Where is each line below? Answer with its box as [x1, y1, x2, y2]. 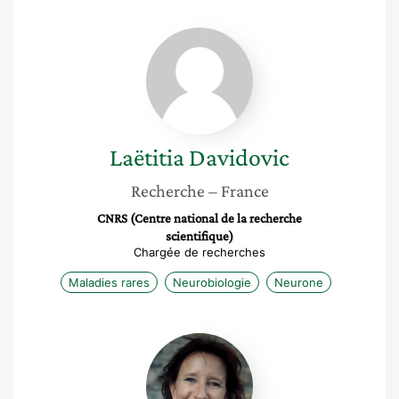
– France [208, 181, 269, 200]
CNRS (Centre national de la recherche [97, 211, 302, 225]
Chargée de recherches [134, 245, 265, 259]
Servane [199, 332, 253, 350]
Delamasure [199, 368, 278, 386]
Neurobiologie [173, 275, 251, 289]
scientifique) [166, 229, 233, 243]
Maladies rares [69, 275, 150, 289]
